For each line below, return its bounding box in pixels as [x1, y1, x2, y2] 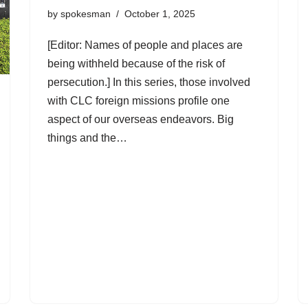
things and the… [47, 132, 130, 144]
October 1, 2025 [124, 8, 195, 20]
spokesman [60, 8, 111, 20]
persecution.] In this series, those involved [47, 76, 250, 89]
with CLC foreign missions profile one [47, 95, 230, 107]
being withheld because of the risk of [47, 58, 225, 70]
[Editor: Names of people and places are [47, 39, 243, 52]
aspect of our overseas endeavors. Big [47, 113, 234, 126]
